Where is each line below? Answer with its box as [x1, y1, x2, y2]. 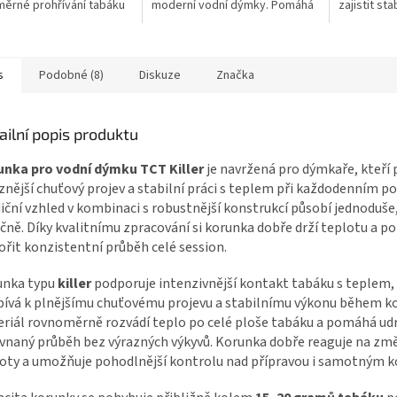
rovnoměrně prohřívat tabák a [151, 12, 310, 31]
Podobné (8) [39, 66, 104, 84]
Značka [216, 66, 254, 84]
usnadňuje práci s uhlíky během [151, 29, 316, 48]
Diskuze [139, 66, 181, 84]
